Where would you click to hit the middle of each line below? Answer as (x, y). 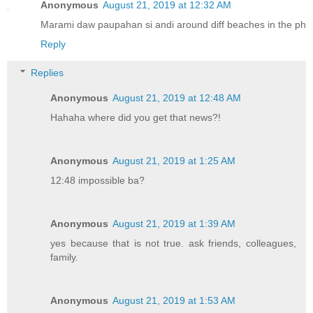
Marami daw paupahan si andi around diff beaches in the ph (173, 24)
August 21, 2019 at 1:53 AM (174, 301)
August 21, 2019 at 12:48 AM (177, 98)
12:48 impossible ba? (98, 181)
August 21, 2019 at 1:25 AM (174, 161)
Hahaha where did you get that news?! (136, 118)
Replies (48, 73)
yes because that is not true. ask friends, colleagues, (173, 243)
